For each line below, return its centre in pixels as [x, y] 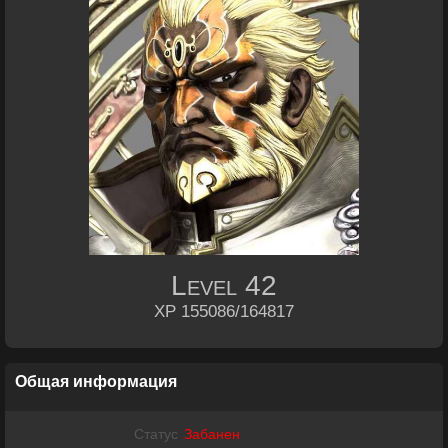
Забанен [212, 434]
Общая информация [96, 382]
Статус [156, 434]
